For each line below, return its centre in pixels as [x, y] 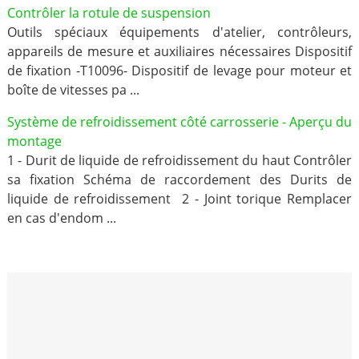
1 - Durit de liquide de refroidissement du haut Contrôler [179, 160]
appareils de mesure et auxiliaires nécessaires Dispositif [179, 51]
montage [34, 141]
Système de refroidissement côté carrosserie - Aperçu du [179, 122]
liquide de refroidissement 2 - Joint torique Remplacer [179, 199]
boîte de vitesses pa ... [73, 90]
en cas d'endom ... [61, 218]
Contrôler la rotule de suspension [109, 13]
